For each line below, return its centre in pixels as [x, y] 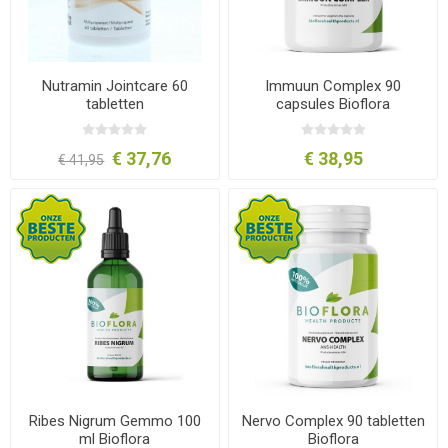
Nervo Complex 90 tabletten [333, 421]
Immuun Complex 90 [333, 85]
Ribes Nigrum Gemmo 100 [114, 421]
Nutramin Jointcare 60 [114, 85]
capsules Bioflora [333, 103]
